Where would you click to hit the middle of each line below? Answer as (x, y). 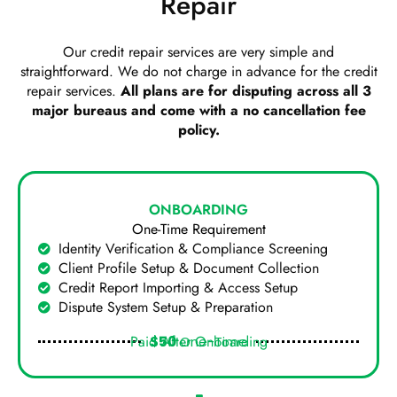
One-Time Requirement (198, 229)
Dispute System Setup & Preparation (165, 307)
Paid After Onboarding (198, 341)
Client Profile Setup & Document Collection (188, 268)
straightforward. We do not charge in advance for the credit (198, 71)
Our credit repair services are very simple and (198, 51)
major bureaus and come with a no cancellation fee (198, 110)
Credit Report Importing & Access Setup (178, 287)
